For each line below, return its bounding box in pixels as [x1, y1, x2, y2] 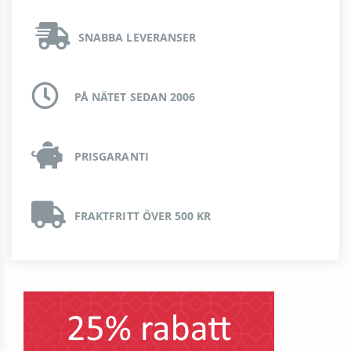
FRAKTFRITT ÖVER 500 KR [74, 208, 212, 224]
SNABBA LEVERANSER [78, 30, 197, 45]
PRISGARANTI [74, 149, 149, 165]
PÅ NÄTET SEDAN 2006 [74, 89, 196, 105]
